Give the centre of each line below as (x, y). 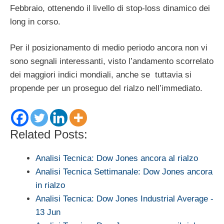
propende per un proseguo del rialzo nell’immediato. (106, 88)
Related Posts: (49, 134)
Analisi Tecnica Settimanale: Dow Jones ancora (124, 171)
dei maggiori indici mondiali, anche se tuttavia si (101, 75)
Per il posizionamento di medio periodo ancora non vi (109, 48)
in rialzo (50, 185)
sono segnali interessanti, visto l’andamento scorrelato (112, 61)
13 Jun (48, 212)
